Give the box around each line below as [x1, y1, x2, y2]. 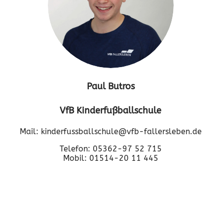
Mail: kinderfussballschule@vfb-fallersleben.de [19, 126, 202, 136]
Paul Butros [86, 80, 135, 92]
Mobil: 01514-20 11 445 [63, 153, 158, 163]
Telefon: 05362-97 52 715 [59, 144, 162, 153]
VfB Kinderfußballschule [60, 105, 161, 116]
